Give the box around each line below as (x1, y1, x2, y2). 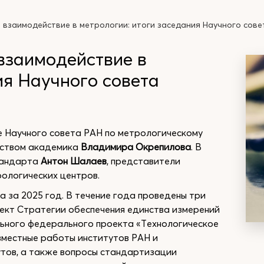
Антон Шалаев (41, 155, 107, 167)
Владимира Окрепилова (81, 141, 191, 153)
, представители (107, 155, 180, 167)
